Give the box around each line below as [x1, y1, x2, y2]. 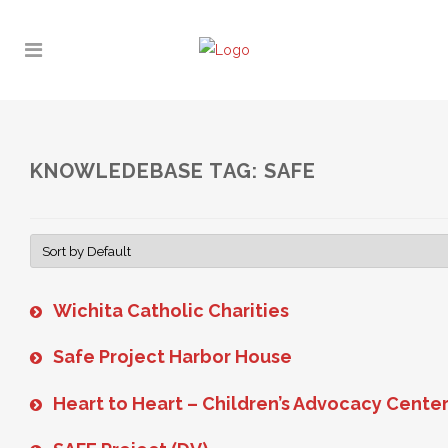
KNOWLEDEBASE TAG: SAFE [30, 159, 316, 183]
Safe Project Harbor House [53, 346, 292, 368]
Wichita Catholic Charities [53, 299, 289, 321]
